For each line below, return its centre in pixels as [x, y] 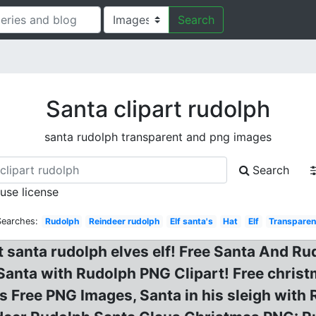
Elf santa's [191, 221]
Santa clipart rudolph [158, 109]
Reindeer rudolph [124, 221]
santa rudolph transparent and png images [158, 137]
